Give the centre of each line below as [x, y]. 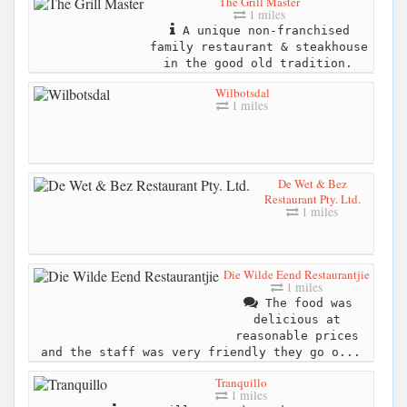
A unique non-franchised [263, 31]
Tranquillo [241, 382]
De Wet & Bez [312, 184]
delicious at [297, 320]
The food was [305, 303]
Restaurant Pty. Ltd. [312, 199]
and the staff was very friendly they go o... [200, 352]
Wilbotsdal [242, 93]
